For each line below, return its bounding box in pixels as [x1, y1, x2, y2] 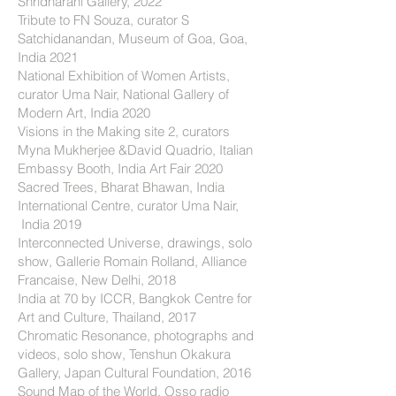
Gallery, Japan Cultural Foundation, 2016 [18, 364, 251, 381]
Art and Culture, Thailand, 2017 [18, 308, 196, 325]
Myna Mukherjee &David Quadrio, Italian [18, 141, 253, 158]
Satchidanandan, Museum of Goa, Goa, [18, 30, 247, 47]
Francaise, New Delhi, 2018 [18, 271, 176, 288]
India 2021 [18, 49, 78, 65]
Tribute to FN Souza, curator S [18, 11, 189, 28]
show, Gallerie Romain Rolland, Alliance [18, 253, 247, 270]
